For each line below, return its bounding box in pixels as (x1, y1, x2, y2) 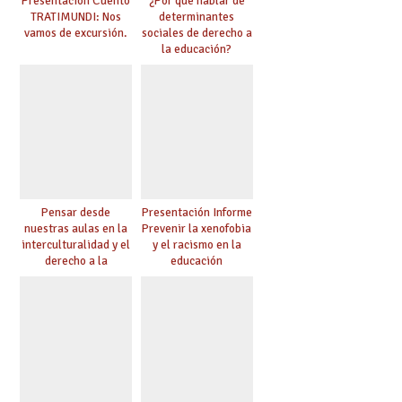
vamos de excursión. (24, 24, 128, 40)
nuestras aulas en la (24, 220, 128, 236)
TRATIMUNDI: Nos (31, 8, 122, 24)
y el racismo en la (152, 236, 241, 252)
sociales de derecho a (141, 24, 252, 40)
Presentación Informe (141, 204, 252, 220)
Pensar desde (41, 204, 111, 220)
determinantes (159, 8, 235, 24)
